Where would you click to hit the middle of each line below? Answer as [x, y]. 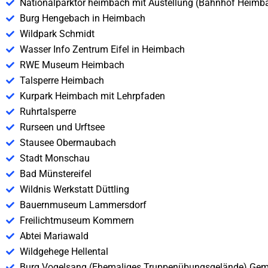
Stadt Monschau [54, 158]
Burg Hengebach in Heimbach [82, 18]
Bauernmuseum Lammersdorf [83, 205]
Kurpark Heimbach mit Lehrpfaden [92, 96]
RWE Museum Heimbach [72, 65]
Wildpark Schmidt [57, 34]
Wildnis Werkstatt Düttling [74, 189]
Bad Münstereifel [55, 174]
